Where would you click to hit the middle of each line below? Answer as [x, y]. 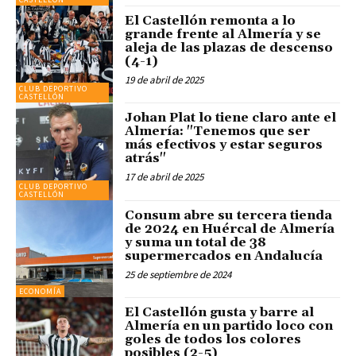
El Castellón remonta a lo [211, 20]
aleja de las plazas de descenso [229, 47]
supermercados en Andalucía [224, 255]
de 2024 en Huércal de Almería [230, 228]
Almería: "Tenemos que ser [218, 132]
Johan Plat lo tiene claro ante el [231, 118]
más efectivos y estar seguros [224, 145]
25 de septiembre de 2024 [178, 274]
